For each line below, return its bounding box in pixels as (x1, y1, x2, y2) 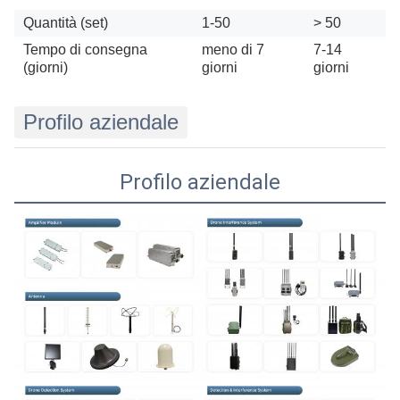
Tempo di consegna (23, 42, 147, 58)
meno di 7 (202, 42, 264, 58)
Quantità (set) (23, 15, 108, 31)
